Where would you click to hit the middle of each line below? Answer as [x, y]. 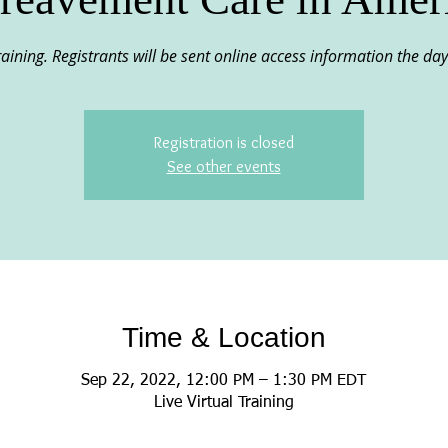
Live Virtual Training [223, 403]
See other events [223, 166]
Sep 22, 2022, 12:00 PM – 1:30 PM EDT [223, 381]
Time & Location [223, 337]
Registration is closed [223, 142]
